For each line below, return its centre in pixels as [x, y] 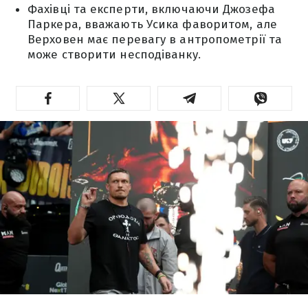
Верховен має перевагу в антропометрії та [155, 40]
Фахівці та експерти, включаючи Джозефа [151, 9]
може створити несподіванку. [114, 55]
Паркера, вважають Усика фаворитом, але [152, 24]
